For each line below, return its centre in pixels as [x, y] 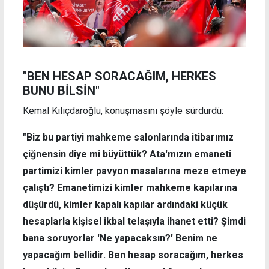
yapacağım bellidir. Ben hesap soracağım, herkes [133, 255]
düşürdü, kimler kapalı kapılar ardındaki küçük [125, 205]
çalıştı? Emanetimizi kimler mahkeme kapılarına [130, 188]
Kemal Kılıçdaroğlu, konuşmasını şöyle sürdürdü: [123, 111]
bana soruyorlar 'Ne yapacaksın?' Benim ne [120, 238]
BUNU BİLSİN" [61, 91]
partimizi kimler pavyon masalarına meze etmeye [134, 171]
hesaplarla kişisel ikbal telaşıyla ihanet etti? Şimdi [134, 222]
